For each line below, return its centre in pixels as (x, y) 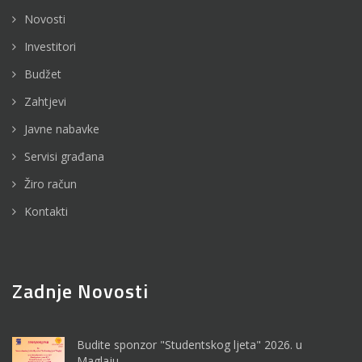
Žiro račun (51, 184)
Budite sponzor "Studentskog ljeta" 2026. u (189, 345)
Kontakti (46, 212)
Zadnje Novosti (80, 291)
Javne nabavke (62, 129)
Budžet (43, 74)
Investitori (50, 47)
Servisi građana (64, 157)
